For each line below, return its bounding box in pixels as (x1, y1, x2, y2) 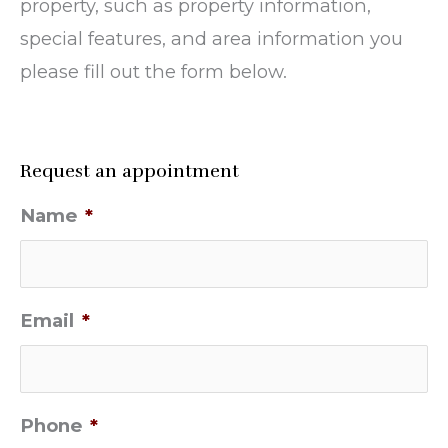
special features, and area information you (20, 27, 403, 51)
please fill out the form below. (20, 60, 287, 84)
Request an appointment (20, 159, 239, 182)
